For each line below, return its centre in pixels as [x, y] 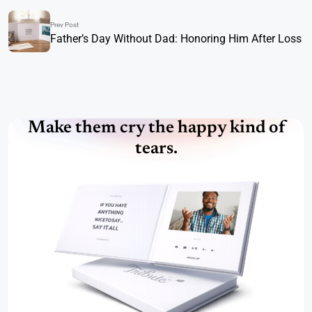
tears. [156, 149]
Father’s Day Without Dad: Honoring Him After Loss [176, 39]
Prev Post [64, 25]
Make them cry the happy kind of [156, 128]
